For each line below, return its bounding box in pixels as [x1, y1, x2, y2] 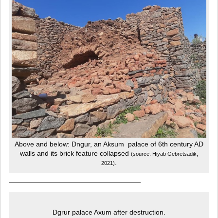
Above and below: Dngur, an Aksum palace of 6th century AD [15, 140, 203, 148]
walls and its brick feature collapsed [20, 149, 131, 157]
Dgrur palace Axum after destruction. [53, 208, 165, 216]
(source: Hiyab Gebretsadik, [131, 150, 198, 157]
